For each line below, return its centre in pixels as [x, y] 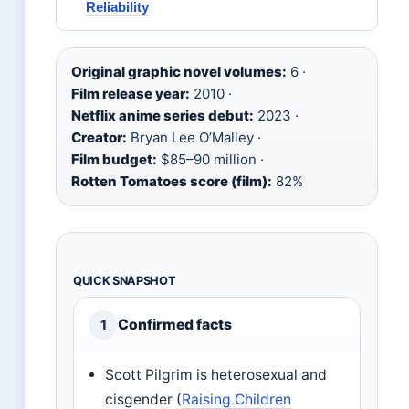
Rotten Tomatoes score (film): [172, 182]
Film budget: [114, 160]
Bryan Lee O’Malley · [194, 138]
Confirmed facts [175, 325]
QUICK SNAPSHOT [125, 281]
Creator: [99, 138]
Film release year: [131, 94]
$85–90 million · [210, 160]
